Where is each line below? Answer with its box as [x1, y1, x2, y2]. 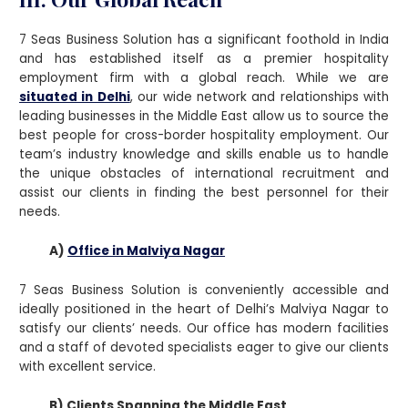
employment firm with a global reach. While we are [19, 68, 389, 87]
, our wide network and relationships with [129, 87, 389, 106]
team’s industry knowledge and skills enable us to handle [19, 145, 389, 163]
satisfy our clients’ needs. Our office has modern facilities [19, 319, 389, 337]
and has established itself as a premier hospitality [19, 49, 389, 67]
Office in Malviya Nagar [67, 241, 226, 260]
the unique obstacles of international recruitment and [19, 164, 389, 182]
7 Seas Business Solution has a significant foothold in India [19, 30, 389, 48]
